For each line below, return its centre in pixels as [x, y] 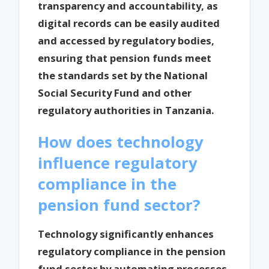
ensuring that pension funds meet [125, 58]
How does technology [121, 142]
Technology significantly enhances [126, 234]
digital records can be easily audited [129, 23]
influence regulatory [118, 163]
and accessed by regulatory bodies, [126, 41]
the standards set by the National [123, 76]
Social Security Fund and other [115, 93]
